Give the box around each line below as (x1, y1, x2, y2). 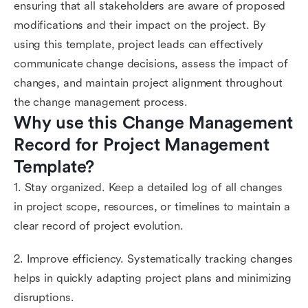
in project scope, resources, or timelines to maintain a (14, 200, 290, 213)
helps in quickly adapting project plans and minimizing (14, 272, 292, 285)
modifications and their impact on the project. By (14, 19, 266, 32)
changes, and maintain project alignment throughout (14, 76, 283, 89)
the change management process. (14, 96, 188, 109)
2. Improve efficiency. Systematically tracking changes (14, 252, 294, 265)
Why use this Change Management (14, 113, 294, 133)
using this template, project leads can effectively (14, 38, 263, 51)
